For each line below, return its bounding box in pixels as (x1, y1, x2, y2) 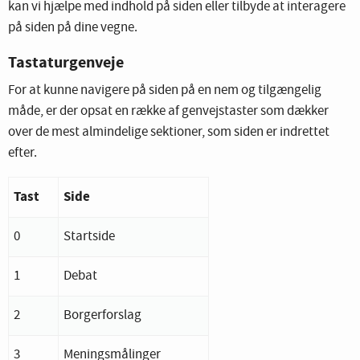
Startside (63, 227, 115, 246)
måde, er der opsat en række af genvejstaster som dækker (8, 101, 329, 121)
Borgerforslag (63, 305, 141, 325)
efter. (8, 143, 37, 162)
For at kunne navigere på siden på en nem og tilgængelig (8, 80, 321, 100)
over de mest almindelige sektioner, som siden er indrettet (8, 122, 329, 141)
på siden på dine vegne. (8, 18, 137, 37)
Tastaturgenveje (8, 51, 124, 73)
